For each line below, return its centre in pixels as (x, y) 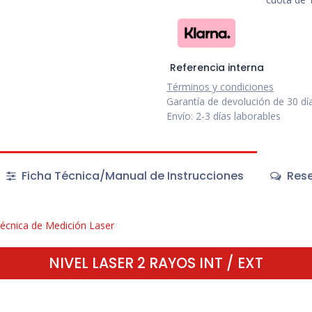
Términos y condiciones (220, 87)
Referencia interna (217, 68)
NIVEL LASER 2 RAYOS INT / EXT (156, 263)
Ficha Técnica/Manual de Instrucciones (131, 176)
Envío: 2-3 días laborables (224, 116)
